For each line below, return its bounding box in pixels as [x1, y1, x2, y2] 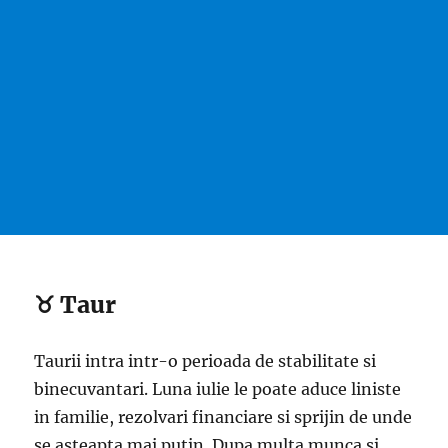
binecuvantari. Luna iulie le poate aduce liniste [34, 379, 402, 400]
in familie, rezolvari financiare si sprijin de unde [34, 407, 413, 428]
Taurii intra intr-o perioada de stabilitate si [34, 351, 377, 372]
